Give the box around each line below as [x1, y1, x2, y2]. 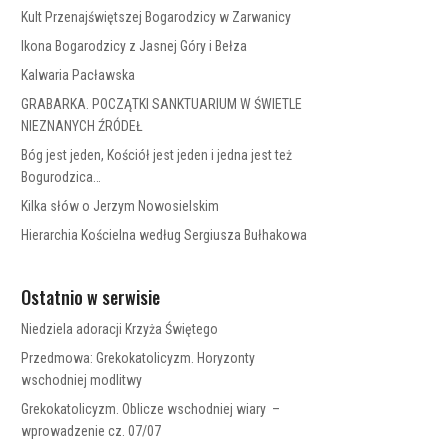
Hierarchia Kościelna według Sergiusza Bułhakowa [21, 227, 308, 243]
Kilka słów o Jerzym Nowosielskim [21, 198, 220, 214]
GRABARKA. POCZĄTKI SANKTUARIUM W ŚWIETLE [21, 96, 303, 112]
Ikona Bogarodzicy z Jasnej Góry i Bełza [21, 38, 248, 54]
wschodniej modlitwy [21, 372, 143, 388]
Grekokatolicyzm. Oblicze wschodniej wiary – [21, 401, 281, 417]
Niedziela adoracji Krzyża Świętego [21, 321, 219, 337]
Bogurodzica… [21, 169, 102, 185]
